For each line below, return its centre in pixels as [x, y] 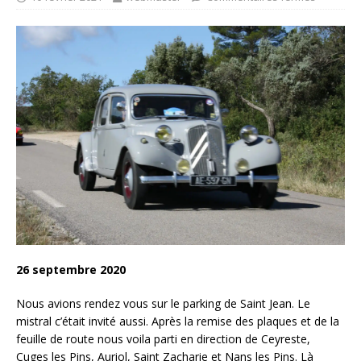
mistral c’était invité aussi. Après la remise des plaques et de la [178, 321]
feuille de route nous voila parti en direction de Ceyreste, [163, 338]
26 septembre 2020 [71, 269]
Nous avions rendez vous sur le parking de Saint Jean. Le [163, 303]
